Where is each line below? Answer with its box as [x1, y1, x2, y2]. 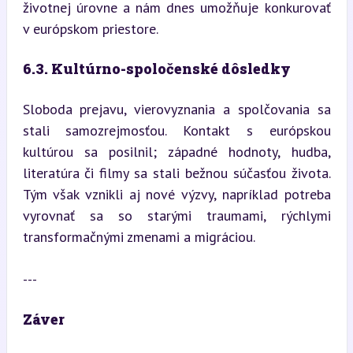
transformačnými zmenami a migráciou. [22, 227, 255, 246]
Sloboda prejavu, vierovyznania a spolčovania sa [22, 99, 331, 118]
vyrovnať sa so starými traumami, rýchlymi [22, 206, 331, 225]
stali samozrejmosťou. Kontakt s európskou [22, 121, 331, 139]
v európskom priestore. [22, 19, 158, 38]
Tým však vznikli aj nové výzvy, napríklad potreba [22, 184, 331, 203]
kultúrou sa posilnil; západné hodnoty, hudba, [22, 142, 331, 161]
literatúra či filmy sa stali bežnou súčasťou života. [22, 163, 331, 182]
